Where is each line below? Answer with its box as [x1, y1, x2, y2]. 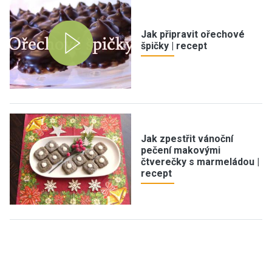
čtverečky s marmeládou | [141, 156, 259, 168]
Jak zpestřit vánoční [141, 133, 233, 144]
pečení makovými [141, 144, 220, 156]
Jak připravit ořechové [141, 29, 245, 40]
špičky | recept [141, 40, 207, 52]
